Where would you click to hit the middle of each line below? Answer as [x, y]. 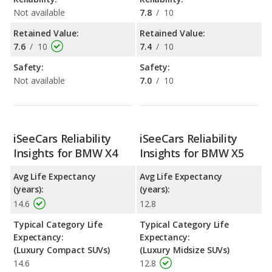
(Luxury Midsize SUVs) [185, 250]
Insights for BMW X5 [192, 153]
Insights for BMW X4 [66, 153]
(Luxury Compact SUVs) [62, 250]
